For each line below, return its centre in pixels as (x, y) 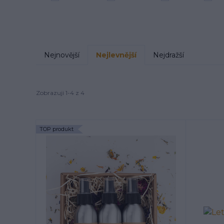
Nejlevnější (116, 55)
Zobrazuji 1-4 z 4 (60, 92)
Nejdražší (168, 55)
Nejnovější (62, 55)
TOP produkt (56, 129)
